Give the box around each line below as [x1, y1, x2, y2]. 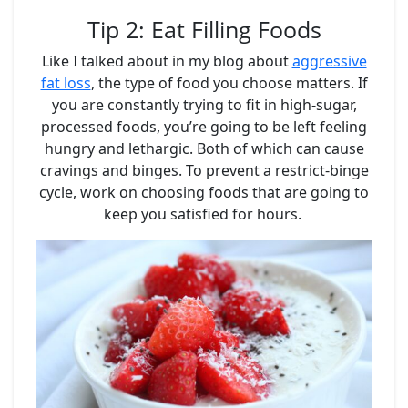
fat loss [40, 72, 91, 93]
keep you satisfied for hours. [103, 203, 305, 224]
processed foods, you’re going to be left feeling [41, 116, 367, 137]
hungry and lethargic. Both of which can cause [44, 138, 364, 158]
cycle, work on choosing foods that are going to [39, 181, 369, 202]
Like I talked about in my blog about [41, 50, 292, 71]
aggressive [291, 50, 367, 71]
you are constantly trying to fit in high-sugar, [51, 94, 357, 115]
